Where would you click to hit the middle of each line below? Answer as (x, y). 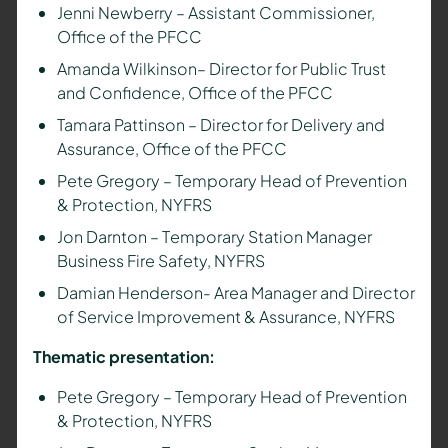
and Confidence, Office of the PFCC (194, 92)
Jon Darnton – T (113, 236)
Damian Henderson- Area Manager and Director (235, 292)
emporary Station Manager (270, 236)
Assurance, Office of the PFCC (171, 148)
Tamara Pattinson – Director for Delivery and (220, 124)
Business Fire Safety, (135, 260)
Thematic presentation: (123, 356)
